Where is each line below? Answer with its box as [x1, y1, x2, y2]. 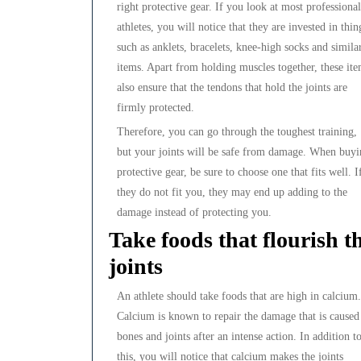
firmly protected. [117, 102, 194, 114]
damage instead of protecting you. [117, 206, 272, 219]
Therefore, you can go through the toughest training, [117, 126, 357, 139]
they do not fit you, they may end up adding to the [117, 186, 347, 199]
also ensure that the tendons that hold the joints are [117, 81, 347, 94]
